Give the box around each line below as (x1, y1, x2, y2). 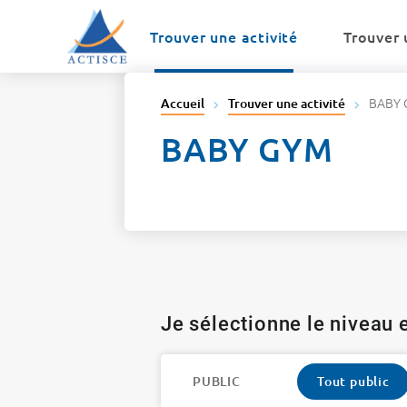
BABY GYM (161, 129, 333, 169)
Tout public (317, 372, 390, 390)
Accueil (161, 94, 204, 112)
